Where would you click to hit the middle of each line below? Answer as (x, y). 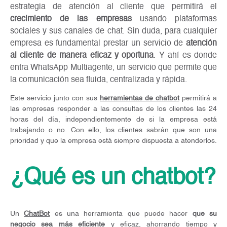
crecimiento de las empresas (71, 19)
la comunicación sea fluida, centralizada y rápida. (100, 80)
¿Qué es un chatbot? (113, 178)
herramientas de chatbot (140, 98)
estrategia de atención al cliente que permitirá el (113, 7)
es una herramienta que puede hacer (121, 214)
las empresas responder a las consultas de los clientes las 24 (113, 109)
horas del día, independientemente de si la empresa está (113, 119)
